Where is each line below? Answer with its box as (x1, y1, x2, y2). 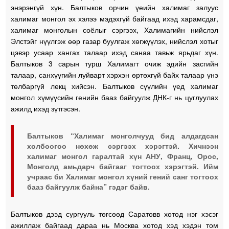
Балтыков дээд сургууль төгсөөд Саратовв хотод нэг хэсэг (11, 208, 218, 219)
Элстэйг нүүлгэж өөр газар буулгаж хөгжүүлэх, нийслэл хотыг (11, 35, 218, 46)
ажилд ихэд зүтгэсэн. (11, 103, 81, 113)
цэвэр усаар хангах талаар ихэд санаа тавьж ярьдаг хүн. (11, 47, 218, 57)
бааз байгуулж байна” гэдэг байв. (27, 181, 150, 192)
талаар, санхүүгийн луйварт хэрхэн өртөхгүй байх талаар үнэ (11, 69, 218, 80)
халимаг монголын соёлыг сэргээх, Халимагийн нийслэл (11, 24, 218, 35)
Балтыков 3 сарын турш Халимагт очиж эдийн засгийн (11, 58, 218, 68)
